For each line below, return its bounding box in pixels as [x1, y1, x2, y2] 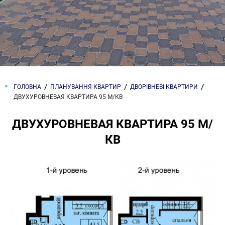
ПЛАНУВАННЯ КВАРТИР [50, 83, 121, 90]
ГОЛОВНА [14, 83, 41, 90]
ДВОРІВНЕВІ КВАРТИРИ [130, 83, 198, 90]
